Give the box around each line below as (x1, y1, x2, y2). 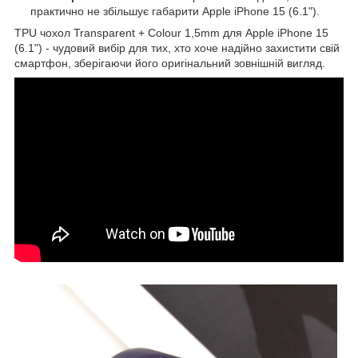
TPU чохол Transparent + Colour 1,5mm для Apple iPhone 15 (14, 26, 328, 39)
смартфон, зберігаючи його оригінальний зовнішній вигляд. (14, 56, 325, 70)
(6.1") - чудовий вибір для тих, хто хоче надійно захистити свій (14, 41, 340, 54)
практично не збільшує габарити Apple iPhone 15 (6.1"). (30, 4, 320, 18)
